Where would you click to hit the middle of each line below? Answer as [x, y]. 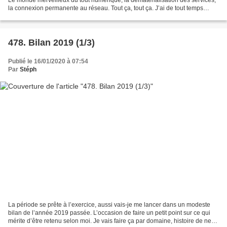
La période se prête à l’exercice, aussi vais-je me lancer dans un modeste [109, 205]
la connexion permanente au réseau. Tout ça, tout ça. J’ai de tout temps [106, 8]
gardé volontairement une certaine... [58, 16]
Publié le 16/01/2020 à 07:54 [48, 61]
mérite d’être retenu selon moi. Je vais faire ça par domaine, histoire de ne [110, 221]
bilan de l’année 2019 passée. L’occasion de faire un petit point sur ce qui [109, 213]
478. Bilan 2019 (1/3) [51, 42]
